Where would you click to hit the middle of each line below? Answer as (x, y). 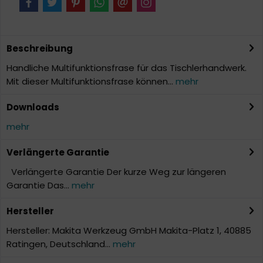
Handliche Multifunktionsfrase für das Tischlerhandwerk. (127, 68)
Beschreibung (40, 48)
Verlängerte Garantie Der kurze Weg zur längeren (116, 171)
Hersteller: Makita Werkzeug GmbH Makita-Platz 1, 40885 (129, 230)
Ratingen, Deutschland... (60, 244)
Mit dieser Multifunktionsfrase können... (90, 81)
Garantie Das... (39, 185)
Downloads (33, 107)
